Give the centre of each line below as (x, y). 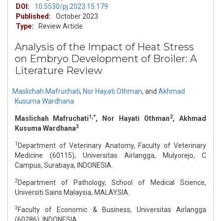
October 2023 (77, 17)
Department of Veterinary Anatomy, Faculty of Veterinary (112, 146)
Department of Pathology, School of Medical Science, (112, 183)
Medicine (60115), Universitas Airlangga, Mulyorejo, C (110, 156)
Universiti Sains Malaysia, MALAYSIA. (72, 193)
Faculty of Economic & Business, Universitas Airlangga (112, 210)
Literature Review (59, 71)
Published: (33, 17)
